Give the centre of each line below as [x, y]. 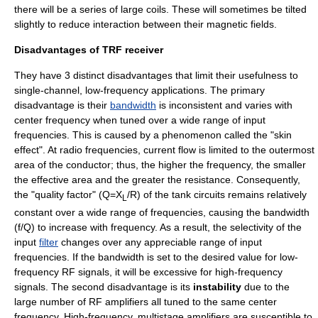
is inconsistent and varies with [224, 105]
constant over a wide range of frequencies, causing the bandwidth [162, 212]
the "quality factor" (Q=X [68, 194]
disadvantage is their [62, 105]
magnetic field [238, 24]
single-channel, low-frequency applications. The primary [139, 90]
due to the [265, 286]
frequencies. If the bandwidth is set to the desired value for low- [156, 257]
